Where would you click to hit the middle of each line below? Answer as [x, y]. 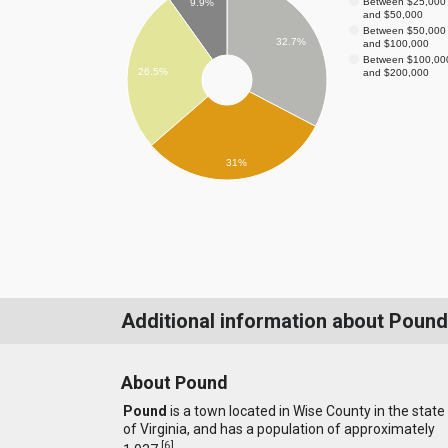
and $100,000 [395, 43]
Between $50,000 [404, 30]
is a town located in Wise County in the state [305, 411]
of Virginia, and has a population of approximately [278, 429]
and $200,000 [395, 72]
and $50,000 [392, 14]
